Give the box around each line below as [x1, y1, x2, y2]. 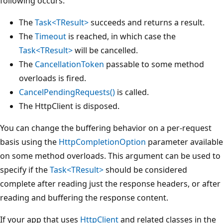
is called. [115, 86, 149, 98]
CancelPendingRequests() [19, 86, 115, 98]
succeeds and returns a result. [89, 16, 205, 28]
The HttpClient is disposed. [19, 100, 119, 111]
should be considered [104, 164, 187, 175]
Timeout [35, 30, 66, 42]
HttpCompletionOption [59, 136, 146, 147]
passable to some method [104, 58, 204, 70]
